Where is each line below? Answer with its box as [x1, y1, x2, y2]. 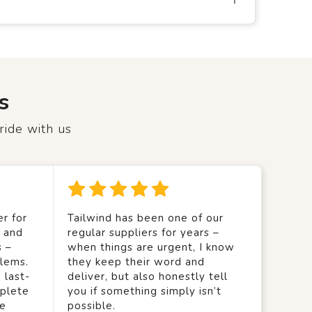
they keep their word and [67, 255, 205, 269]
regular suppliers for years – [67, 226, 219, 240]
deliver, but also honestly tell [67, 270, 228, 283]
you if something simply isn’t [67, 284, 221, 298]
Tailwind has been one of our [67, 211, 224, 225]
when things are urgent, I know [67, 240, 235, 254]
